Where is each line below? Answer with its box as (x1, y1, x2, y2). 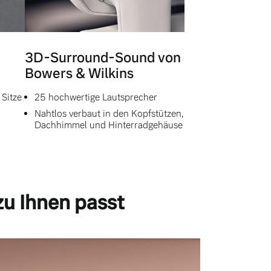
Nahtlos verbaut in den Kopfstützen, (34, 108, 183, 120)
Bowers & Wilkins (24, 65, 134, 83)
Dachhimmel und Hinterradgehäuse (34, 119, 183, 131)
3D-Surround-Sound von (24, 49, 181, 67)
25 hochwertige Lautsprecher (34, 91, 157, 103)
